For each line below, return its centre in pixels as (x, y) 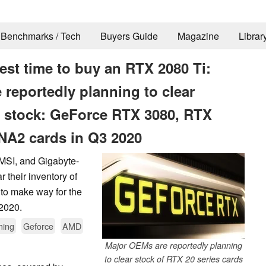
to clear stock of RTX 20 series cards (173, 259)
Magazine (198, 36)
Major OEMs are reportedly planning (173, 245)
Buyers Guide (129, 36)
